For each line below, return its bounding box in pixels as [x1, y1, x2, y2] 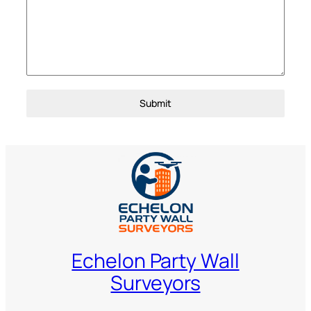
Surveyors [110, 269, 201, 296]
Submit [140, 96, 171, 110]
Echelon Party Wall [72, 246, 239, 274]
